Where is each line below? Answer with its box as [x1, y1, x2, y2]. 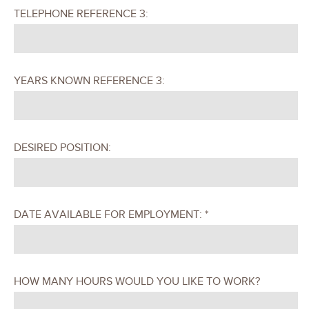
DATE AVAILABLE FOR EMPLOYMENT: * [14, 208, 208, 222]
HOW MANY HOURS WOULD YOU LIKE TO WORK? [14, 275, 260, 289]
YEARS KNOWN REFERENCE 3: [14, 74, 165, 88]
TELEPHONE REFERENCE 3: [14, 7, 148, 21]
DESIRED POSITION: [14, 141, 111, 155]
